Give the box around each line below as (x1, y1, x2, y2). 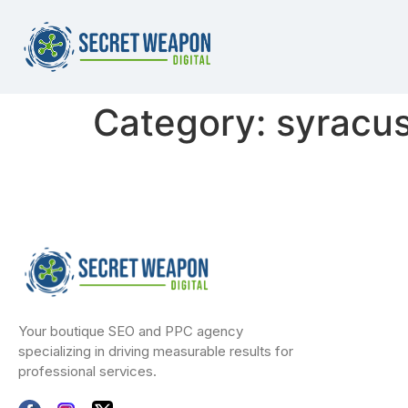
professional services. (18, 362, 157, 380)
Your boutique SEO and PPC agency (18, 321, 243, 340)
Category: (93, 100, 276, 146)
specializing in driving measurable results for (18, 342, 293, 360)
